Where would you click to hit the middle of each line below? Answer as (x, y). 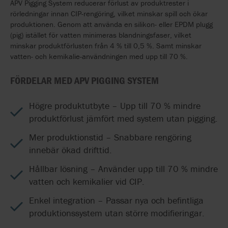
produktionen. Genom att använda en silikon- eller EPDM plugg (111, 24)
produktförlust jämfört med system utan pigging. (123, 119)
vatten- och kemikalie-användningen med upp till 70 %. (99, 56)
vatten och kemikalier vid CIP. (87, 182)
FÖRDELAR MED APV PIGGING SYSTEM (84, 80)
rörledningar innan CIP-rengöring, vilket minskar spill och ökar (109, 14)
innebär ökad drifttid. (70, 150)
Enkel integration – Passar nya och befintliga (116, 201)
